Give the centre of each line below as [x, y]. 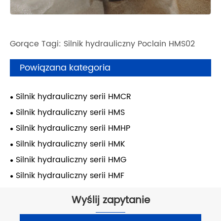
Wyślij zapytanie [110, 201]
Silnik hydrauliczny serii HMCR [74, 96]
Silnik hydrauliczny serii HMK [71, 144]
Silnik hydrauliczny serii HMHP [73, 128]
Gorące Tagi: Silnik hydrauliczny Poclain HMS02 [102, 44]
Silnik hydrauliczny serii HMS [70, 112]
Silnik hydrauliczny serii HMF [70, 175]
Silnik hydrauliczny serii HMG [71, 160]
